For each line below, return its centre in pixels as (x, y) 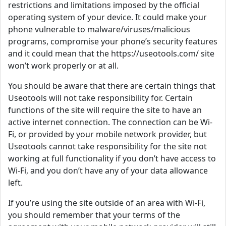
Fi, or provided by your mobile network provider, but (107, 134)
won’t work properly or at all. (63, 66)
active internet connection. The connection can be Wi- (110, 122)
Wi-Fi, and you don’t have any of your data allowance (108, 171)
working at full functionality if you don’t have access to (112, 159)
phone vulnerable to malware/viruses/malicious (99, 30)
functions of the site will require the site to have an (105, 110)
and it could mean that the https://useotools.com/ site (111, 54)
